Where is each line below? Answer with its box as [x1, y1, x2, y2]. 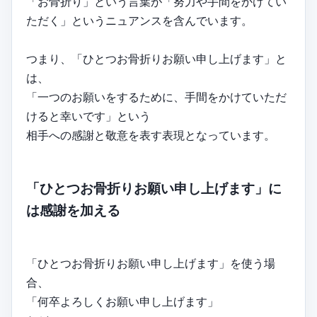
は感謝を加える [26, 202, 120, 219]
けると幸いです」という [26, 109, 151, 124]
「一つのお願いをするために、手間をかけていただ [26, 90, 287, 105]
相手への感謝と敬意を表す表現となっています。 [26, 128, 275, 143]
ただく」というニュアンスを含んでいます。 [26, 13, 253, 28]
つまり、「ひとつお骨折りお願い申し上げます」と [26, 52, 287, 67]
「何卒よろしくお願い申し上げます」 [26, 294, 219, 309]
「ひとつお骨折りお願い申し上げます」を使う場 [26, 255, 275, 270]
